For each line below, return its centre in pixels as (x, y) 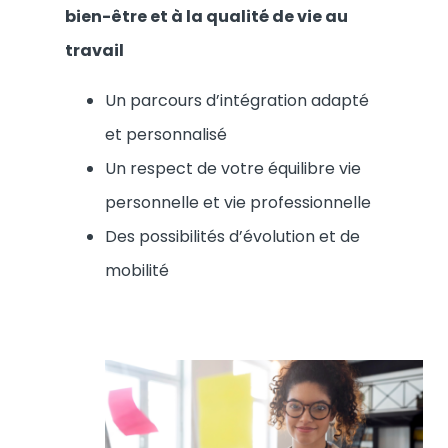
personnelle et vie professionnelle (238, 202)
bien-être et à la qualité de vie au (206, 16)
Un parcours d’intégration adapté (237, 100)
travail (94, 50)
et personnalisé (166, 134)
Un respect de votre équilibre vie (233, 168)
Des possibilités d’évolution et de (232, 236)
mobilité (137, 270)
